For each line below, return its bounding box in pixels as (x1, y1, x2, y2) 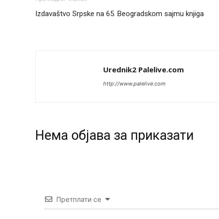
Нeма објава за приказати (35, 128, 194, 144)
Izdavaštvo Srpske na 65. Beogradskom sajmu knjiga (35, 9, 204, 19)
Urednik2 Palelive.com (103, 65, 184, 75)
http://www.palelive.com (103, 80, 166, 88)
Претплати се (56, 195, 101, 204)
